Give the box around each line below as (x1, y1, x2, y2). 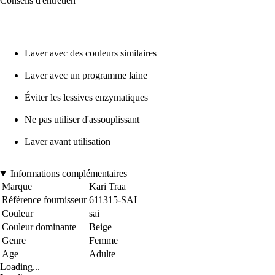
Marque (2, 180, 32, 192)
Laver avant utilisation (25, 136, 110, 147)
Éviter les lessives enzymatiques (25, 91, 148, 103)
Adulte (89, 248, 115, 259)
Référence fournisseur (2, 194, 87, 205)
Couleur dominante (2, 221, 76, 232)
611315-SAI (89, 194, 137, 205)
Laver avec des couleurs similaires (25, 47, 157, 58)
